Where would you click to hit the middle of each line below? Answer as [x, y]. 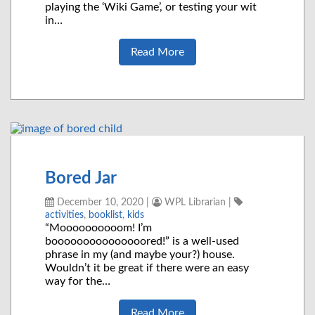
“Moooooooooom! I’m [98, 228]
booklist [105, 215]
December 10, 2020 [99, 202]
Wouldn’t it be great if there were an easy [147, 268]
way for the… [78, 282]
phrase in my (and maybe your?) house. [140, 255]
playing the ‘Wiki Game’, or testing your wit [151, 7]
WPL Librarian [194, 202]
